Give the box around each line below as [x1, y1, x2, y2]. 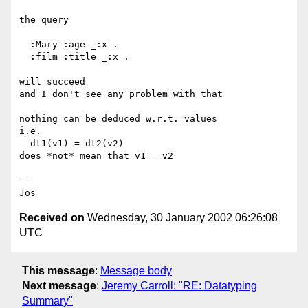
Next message [22, 279, 96, 291]
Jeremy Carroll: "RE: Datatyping [102, 279, 257, 291]
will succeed [19, 76, 85, 87]
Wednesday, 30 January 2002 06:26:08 [85, 212, 278, 224]
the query [19, 14, 69, 25]
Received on [19, 212, 85, 224]
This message [22, 264, 95, 276]
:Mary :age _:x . [19, 39, 30, 50]
